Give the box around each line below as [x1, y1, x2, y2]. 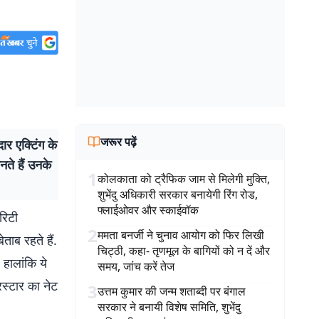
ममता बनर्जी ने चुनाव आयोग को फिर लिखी [98, 227, 264, 243]
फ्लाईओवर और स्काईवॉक [98, 202, 199, 218]
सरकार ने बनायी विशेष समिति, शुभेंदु [98, 299, 241, 315]
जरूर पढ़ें [100, 134, 137, 150]
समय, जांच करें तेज [98, 258, 174, 274]
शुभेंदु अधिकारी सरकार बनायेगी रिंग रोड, [98, 187, 258, 202]
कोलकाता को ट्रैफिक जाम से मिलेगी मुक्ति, [98, 171, 270, 187]
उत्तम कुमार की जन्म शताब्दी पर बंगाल [98, 283, 246, 299]
